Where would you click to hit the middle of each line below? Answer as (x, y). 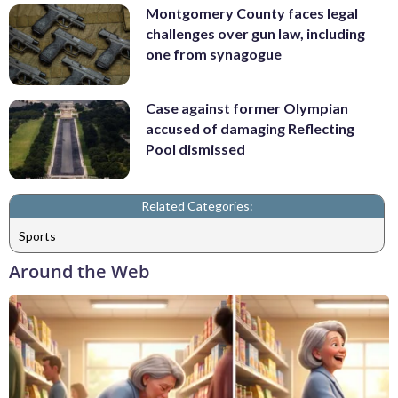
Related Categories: (197, 206)
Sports (37, 235)
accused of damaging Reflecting (250, 128)
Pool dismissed (195, 148)
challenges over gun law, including (255, 34)
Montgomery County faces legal (252, 13)
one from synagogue (214, 54)
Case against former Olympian (247, 107)
